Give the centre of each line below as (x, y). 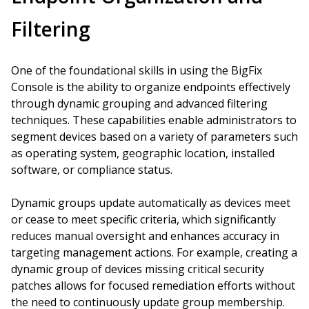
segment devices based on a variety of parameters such (154, 137)
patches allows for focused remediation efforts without (153, 286)
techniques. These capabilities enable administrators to (154, 120)
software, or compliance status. (92, 170)
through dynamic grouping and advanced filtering (139, 103)
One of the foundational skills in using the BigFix (137, 70)
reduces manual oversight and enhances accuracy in (145, 236)
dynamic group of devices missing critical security (138, 269)
